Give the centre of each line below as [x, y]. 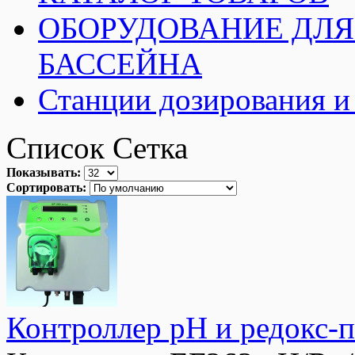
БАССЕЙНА [120, 63]
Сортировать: [46, 187]
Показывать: [44, 172]
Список [55, 147]
